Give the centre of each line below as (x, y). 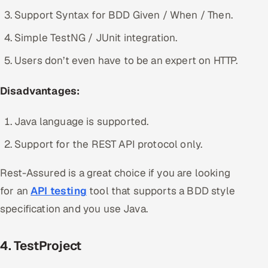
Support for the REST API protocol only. (109, 144)
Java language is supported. (82, 121)
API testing (59, 191)
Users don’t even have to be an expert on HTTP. (126, 60)
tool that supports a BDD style (161, 191)
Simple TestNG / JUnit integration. (96, 37)
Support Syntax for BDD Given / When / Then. (124, 15)
